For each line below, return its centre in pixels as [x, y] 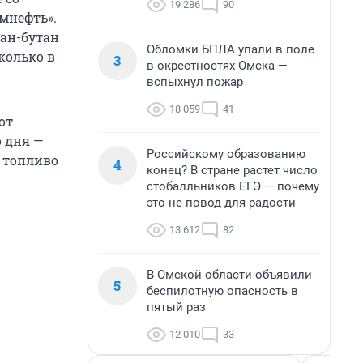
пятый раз [176, 307]
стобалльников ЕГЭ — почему [233, 186]
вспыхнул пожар [195, 82]
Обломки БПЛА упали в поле [231, 49]
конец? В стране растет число [232, 170]
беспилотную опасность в [222, 291]
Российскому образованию [226, 154]
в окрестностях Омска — [217, 66]
